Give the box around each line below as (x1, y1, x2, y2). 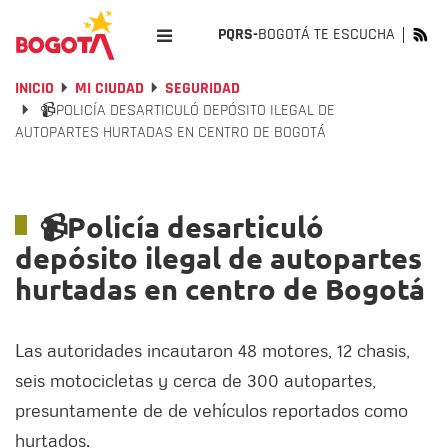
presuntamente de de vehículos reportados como (15, 399, 408, 421)
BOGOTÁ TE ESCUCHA (258, 24, 395, 45)
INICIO (15, 78, 54, 99)
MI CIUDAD (75, 78, 144, 99)
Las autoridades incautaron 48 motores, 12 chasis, (15, 339, 410, 361)
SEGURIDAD (165, 78, 240, 99)
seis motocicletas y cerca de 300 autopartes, (15, 369, 376, 391)
